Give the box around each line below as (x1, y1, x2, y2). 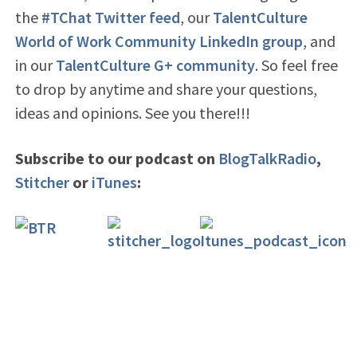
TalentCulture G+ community (55, 54, 255, 75)
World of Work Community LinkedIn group (14, 30, 303, 51)
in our (14, 54, 56, 75)
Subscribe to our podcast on (14, 147, 218, 168)
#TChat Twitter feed (41, 6, 180, 27)
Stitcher (14, 171, 69, 192)
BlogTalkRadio (218, 147, 316, 168)
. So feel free (254, 54, 338, 75)
